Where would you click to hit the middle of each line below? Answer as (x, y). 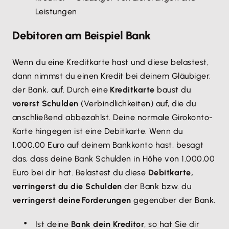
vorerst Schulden (45, 104)
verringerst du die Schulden (67, 186)
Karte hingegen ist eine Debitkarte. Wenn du (98, 131)
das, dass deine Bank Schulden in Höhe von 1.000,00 (114, 159)
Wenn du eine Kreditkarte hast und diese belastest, (111, 62)
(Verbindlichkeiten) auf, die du (137, 104)
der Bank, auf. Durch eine (61, 90)
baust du (173, 90)
